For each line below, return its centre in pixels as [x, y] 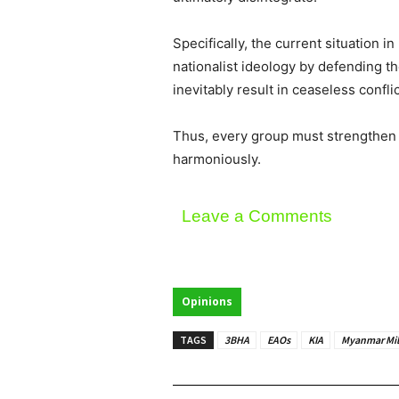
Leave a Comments [257, 216]
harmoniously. [217, 159]
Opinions [207, 302]
